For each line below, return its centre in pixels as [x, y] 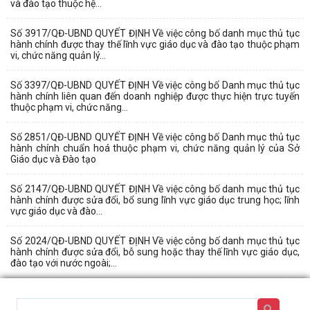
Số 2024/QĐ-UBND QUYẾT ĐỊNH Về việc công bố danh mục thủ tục [155, 240]
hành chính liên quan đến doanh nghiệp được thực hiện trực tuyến [155, 96]
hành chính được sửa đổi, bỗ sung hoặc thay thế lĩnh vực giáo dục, [155, 252]
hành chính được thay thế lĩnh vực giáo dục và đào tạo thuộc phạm [155, 44]
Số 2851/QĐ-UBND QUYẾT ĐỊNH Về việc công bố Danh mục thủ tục [155, 137]
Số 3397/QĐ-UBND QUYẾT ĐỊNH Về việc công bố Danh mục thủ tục [155, 85]
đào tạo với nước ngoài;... [64, 263]
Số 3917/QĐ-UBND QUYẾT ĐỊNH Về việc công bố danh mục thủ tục [155, 33]
